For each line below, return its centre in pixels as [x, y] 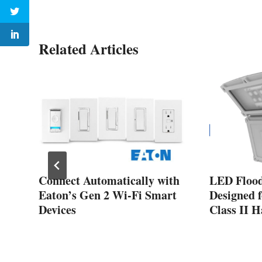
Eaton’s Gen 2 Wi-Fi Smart [108, 195]
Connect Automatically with [109, 181]
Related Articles [89, 49]
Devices [57, 210]
